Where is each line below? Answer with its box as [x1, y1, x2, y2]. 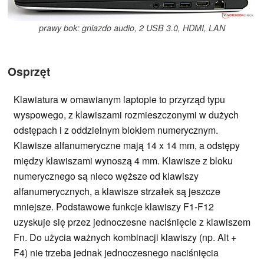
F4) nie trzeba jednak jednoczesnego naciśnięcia [14, 246, 219, 260]
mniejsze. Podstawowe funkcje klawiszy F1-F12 [14, 200, 214, 214]
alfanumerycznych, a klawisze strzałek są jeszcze [14, 184, 220, 199]
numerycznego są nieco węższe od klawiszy [14, 169, 199, 183]
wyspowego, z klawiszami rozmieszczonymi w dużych [14, 108, 239, 122]
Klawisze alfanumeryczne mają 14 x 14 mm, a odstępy [14, 138, 240, 153]
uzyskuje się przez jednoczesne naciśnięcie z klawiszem [14, 215, 250, 229]
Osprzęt [8, 62, 50, 80]
